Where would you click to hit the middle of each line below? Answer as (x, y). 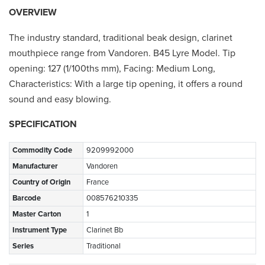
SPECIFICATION (43, 124)
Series (23, 246)
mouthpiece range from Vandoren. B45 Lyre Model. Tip (122, 53)
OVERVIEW (33, 12)
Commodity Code (42, 150)
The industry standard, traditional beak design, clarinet (121, 38)
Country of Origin (41, 182)
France (98, 182)
